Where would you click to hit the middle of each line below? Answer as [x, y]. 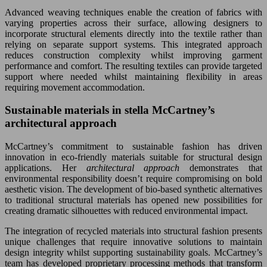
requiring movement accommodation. [75, 87]
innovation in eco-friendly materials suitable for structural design [133, 157]
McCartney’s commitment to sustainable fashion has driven [133, 147]
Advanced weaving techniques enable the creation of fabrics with [133, 12]
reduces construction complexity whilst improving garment [133, 55]
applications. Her [46, 168]
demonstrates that [226, 168]
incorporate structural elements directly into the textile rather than [133, 33]
